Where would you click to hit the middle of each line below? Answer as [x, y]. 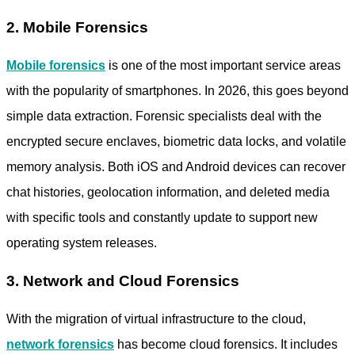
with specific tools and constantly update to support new [162, 218]
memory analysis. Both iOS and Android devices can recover [176, 167]
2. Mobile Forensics [77, 27]
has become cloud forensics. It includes [226, 344]
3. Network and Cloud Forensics [123, 281]
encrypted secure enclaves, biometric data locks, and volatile [176, 141]
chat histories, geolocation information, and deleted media [168, 192]
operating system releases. [82, 243]
